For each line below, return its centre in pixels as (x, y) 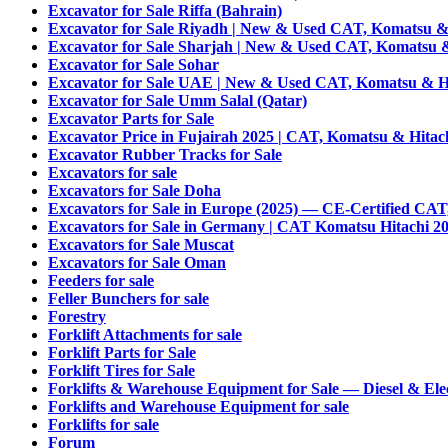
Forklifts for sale (103, 424)
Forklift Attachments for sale (145, 334)
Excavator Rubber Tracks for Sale (165, 154)
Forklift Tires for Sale (121, 370)
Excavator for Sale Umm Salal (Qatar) (177, 100)
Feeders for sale (101, 280)
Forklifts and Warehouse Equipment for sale (198, 406)
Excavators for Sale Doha (134, 190)
